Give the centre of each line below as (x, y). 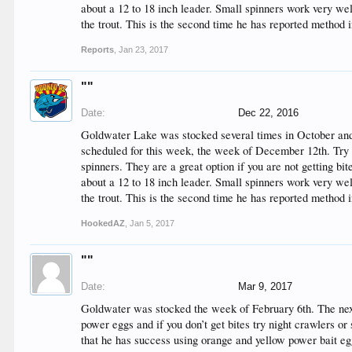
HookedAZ (103, 223)
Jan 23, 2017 (144, 49)
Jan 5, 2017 (152, 223)
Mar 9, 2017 (266, 286)
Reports (98, 49)
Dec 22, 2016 (269, 113)
